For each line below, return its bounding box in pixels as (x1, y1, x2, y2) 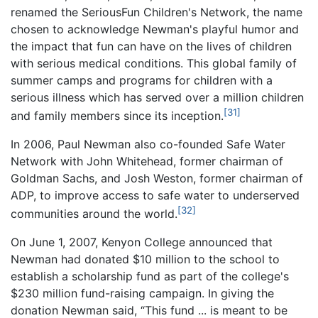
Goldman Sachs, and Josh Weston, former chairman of (11, 171, 303, 186)
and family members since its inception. (11, 109, 224, 124)
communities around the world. (11, 207, 177, 221)
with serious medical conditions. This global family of (11, 55, 297, 70)
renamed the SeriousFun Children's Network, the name (11, 4, 302, 19)
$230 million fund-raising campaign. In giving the (11, 286, 274, 301)
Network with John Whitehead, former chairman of (11, 154, 283, 169)
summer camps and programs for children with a (11, 72, 273, 87)
